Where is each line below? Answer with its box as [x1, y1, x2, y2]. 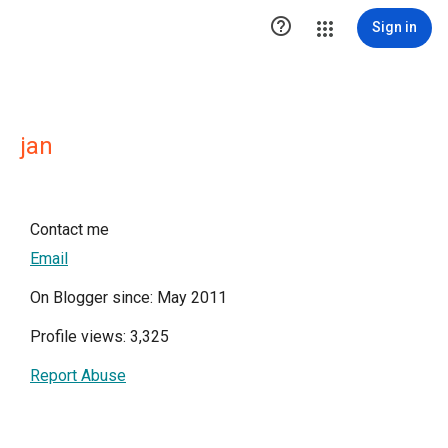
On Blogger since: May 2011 [30, 288, 227, 307]
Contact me [30, 220, 109, 239]
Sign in [372, 19, 417, 35]
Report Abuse [30, 366, 126, 385]
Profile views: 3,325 [30, 327, 169, 346]
